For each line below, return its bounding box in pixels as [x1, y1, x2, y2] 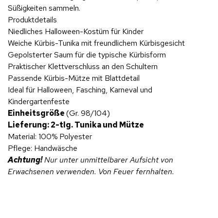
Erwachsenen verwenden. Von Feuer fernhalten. [8, 166, 174, 177]
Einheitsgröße [8, 108, 66, 118]
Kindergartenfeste [8, 96, 70, 107]
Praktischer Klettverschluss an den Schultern [8, 61, 158, 72]
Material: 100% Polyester [8, 131, 92, 142]
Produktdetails [8, 14, 57, 25]
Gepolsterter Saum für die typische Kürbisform [8, 49, 166, 60]
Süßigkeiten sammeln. [8, 2, 80, 13]
